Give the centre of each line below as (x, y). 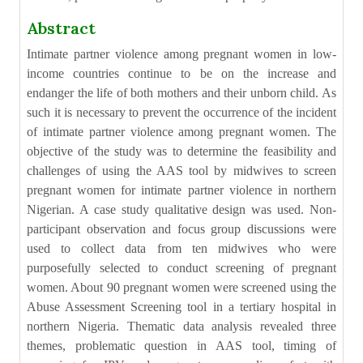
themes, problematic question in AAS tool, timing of (181, 346)
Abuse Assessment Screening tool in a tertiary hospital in (181, 307)
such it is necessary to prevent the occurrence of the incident (181, 112)
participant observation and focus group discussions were (181, 229)
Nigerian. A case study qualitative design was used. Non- (181, 209)
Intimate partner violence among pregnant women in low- (181, 54)
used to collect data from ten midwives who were (181, 248)
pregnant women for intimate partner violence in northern (181, 190)
